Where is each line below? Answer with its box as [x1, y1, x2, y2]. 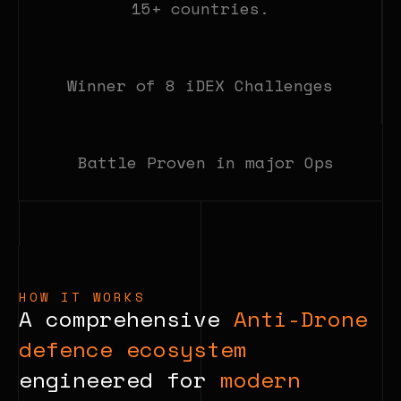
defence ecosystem [19, 333, 247, 365]
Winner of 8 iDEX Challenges [67, 73, 333, 97]
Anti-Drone [234, 303, 368, 335]
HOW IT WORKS [19, 287, 146, 306]
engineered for [19, 363, 220, 396]
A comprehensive [19, 303, 234, 335]
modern [220, 363, 301, 396]
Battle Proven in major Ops [67, 150, 334, 174]
